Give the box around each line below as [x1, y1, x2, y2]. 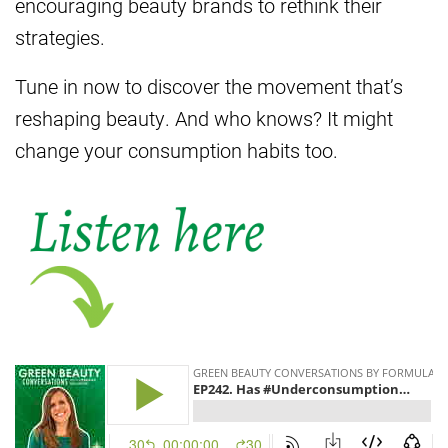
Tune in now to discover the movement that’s [15, 72, 403, 99]
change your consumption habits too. [15, 136, 338, 163]
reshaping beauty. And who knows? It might [15, 104, 393, 131]
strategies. [15, 23, 105, 50]
